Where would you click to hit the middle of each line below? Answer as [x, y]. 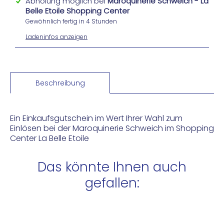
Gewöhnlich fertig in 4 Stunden [71, 21]
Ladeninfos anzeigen [56, 36]
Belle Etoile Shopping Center [77, 10]
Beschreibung [60, 83]
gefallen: [112, 183]
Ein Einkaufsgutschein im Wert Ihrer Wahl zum [96, 118]
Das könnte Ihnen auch [112, 167]
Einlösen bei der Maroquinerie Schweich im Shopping [112, 128]
